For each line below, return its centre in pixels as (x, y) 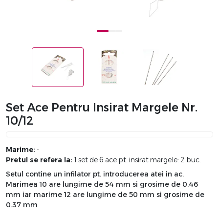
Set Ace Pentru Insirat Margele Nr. (102, 108)
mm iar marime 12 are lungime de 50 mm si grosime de (105, 195)
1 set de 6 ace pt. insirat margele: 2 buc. (137, 160)
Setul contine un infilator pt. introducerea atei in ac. (95, 174)
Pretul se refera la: (39, 160)
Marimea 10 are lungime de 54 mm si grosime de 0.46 (102, 185)
